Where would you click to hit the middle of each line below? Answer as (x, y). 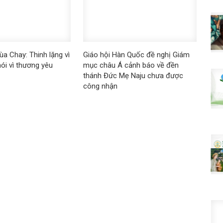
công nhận (100, 86)
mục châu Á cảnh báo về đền (131, 65)
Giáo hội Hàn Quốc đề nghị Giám (136, 55)
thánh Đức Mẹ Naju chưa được (133, 75)
